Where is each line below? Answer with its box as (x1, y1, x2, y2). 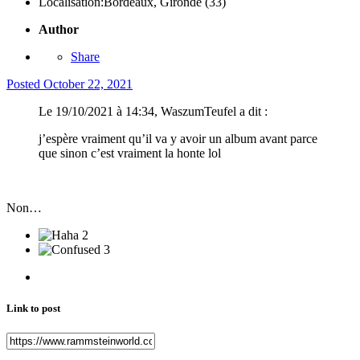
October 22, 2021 (43, 76, 133, 91)
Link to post (6, 301, 60, 314)
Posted (6, 76, 43, 91)
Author (39, 22, 79, 36)
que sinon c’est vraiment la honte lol (39, 145, 221, 160)
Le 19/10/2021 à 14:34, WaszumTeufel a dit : (39, 104, 268, 118)
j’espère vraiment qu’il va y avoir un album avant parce (39, 131, 317, 145)
